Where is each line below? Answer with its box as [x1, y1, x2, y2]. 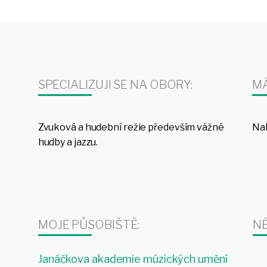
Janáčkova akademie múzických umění [38, 253, 228, 266]
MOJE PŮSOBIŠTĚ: [38, 218, 139, 232]
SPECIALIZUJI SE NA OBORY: [38, 77, 193, 92]
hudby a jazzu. [38, 136, 98, 148]
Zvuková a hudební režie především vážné [38, 122, 224, 133]
